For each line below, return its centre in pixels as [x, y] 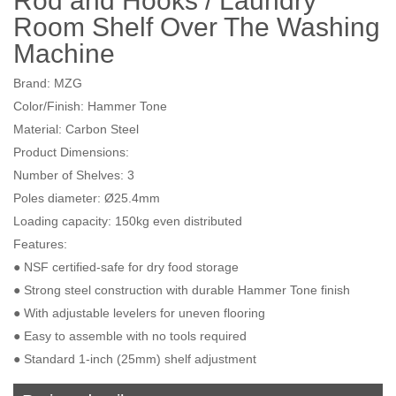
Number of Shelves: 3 [74, 175]
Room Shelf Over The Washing [197, 27]
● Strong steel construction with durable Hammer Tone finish [182, 289]
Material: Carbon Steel [78, 129]
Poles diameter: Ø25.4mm [87, 198]
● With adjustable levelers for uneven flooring [139, 312]
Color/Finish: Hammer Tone [90, 106]
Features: [42, 244]
